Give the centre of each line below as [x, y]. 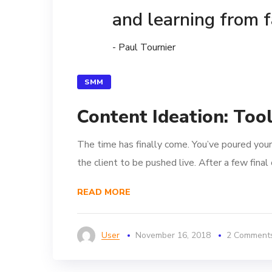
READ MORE [104, 192]
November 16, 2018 [173, 235]
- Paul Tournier [144, 47]
